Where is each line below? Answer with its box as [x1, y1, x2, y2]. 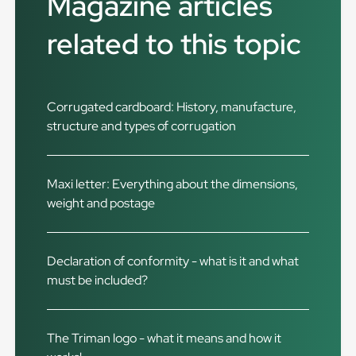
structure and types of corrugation [47, 118, 237, 134]
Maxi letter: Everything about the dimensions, [47, 176, 299, 192]
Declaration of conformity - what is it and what [47, 253, 300, 269]
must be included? [47, 272, 149, 288]
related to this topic [47, 25, 302, 63]
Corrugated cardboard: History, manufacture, [47, 99, 297, 115]
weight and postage [47, 195, 156, 211]
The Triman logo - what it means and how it [47, 330, 282, 346]
